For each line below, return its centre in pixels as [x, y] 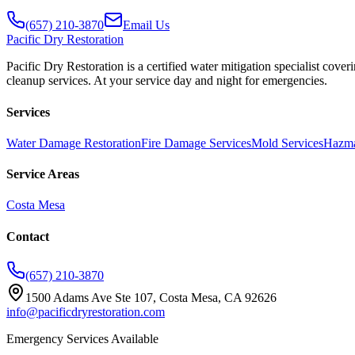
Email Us [146, 25]
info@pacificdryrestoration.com [86, 311]
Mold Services [287, 143]
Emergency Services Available [82, 338]
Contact [28, 236]
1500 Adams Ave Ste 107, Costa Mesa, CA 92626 [151, 297]
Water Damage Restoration [74, 143]
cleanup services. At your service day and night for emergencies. [167, 81]
